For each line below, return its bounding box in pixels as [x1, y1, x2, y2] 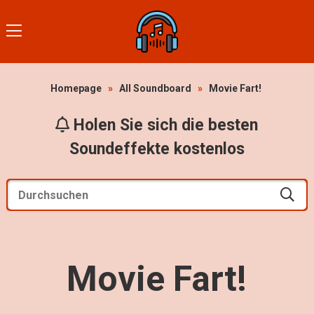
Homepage [50, 83, 102, 94]
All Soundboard [118, 83, 191, 94]
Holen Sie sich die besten [69, 116, 259, 135]
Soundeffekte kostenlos [69, 139, 245, 158]
